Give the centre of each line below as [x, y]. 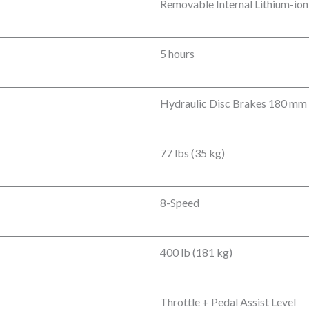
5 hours [177, 54]
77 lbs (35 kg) [192, 153]
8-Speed [180, 203]
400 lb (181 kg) [196, 252]
